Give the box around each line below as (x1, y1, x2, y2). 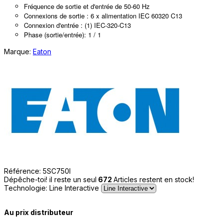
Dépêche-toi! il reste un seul (4, 175, 97, 184)
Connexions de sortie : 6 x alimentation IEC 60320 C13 (24, 10, 182, 20)
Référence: (4, 166, 43, 175)
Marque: (4, 47, 33, 56)
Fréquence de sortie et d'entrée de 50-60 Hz (24, 1, 152, 11)
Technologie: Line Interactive (4, 183, 101, 192)
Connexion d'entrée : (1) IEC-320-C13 (24, 20, 131, 30)
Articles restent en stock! (113, 175, 194, 184)
